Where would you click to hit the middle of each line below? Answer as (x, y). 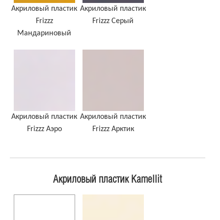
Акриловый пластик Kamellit (108, 180)
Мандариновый (44, 34)
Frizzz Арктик (113, 129)
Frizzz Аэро (44, 129)
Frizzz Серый (113, 21)
